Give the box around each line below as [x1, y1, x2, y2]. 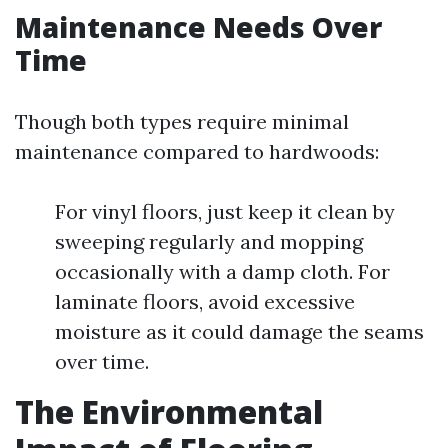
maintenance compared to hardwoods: [15, 139, 379, 164]
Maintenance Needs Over [15, 8, 382, 46]
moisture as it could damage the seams [55, 319, 424, 344]
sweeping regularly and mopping [55, 229, 363, 254]
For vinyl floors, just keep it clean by [55, 199, 395, 224]
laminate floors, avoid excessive [55, 289, 355, 314]
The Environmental [15, 390, 323, 433]
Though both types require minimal [15, 109, 349, 134]
